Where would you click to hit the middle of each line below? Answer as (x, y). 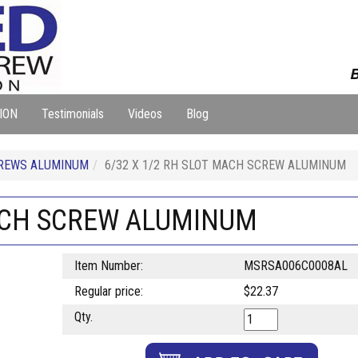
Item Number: (108, 266)
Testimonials (73, 114)
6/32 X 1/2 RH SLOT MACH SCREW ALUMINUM (225, 165)
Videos (145, 114)
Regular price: (108, 291)
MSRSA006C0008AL (295, 266)
